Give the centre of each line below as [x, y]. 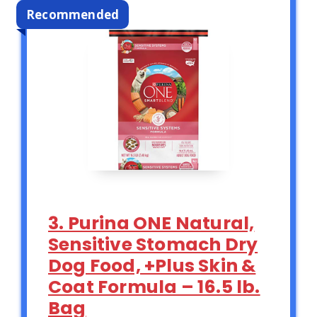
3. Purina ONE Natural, [151, 224]
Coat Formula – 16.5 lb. [154, 287]
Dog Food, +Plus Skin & [152, 266]
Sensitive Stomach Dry [153, 245]
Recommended [73, 15]
